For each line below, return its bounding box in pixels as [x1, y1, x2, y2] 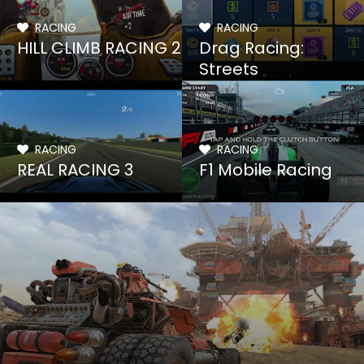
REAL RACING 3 [17, 158, 134, 181]
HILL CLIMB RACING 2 [17, 37, 182, 59]
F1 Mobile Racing [199, 158, 333, 181]
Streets [199, 58, 259, 80]
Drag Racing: [199, 37, 305, 59]
